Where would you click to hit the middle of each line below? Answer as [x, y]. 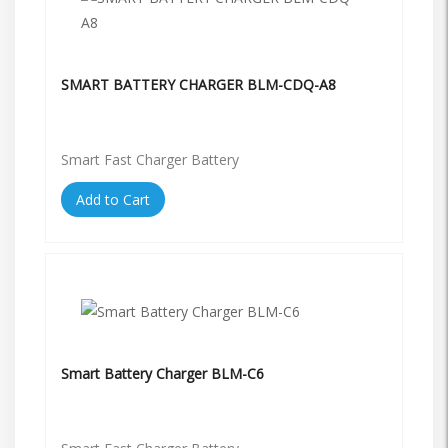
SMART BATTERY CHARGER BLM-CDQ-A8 [198, 84]
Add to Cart [113, 199]
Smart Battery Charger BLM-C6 [162, 373]
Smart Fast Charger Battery [150, 159]
